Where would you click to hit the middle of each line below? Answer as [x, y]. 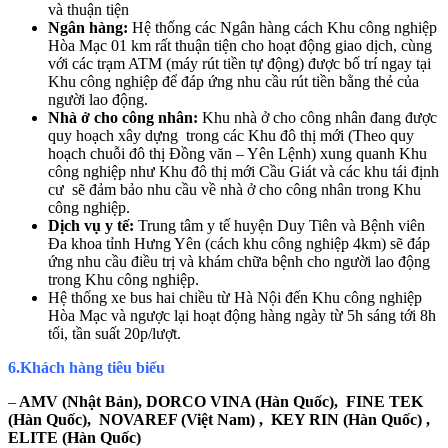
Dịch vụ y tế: [91, 225]
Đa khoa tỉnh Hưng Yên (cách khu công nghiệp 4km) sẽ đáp [239, 243]
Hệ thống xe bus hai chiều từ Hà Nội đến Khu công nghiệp [235, 297]
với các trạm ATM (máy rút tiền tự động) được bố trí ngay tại [239, 63]
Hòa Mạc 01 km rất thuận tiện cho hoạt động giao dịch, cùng [240, 45]
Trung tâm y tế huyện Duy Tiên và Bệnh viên [279, 225]
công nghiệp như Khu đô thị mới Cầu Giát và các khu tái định [243, 171]
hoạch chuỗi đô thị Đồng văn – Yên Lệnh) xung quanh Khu [237, 153]
